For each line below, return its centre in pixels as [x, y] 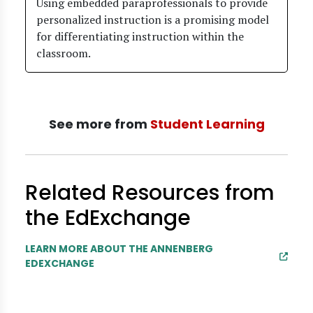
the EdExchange [108, 218]
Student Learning [207, 124]
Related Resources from [150, 193]
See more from [99, 124]
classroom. [64, 53]
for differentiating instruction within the [140, 36]
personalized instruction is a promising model [153, 20]
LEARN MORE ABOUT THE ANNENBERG [119, 249]
